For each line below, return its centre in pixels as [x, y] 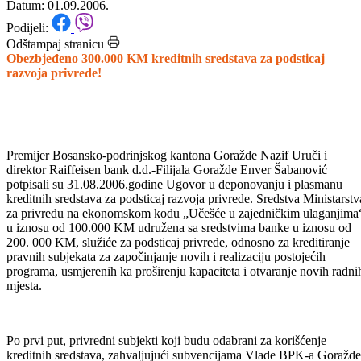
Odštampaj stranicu [55, 87]
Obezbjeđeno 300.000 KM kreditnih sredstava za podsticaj [166, 102]
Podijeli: [29, 71]
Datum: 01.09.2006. [58, 48]
